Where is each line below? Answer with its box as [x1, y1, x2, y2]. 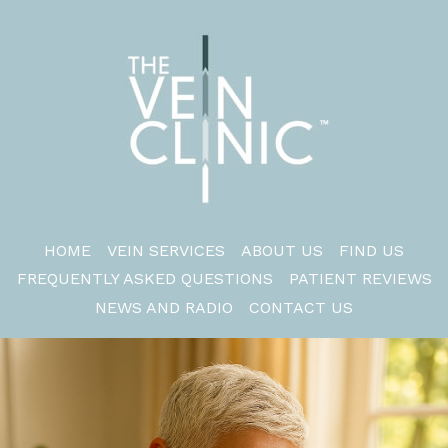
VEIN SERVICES [107, 240, 225, 260]
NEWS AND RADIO [95, 297, 233, 317]
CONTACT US [249, 297, 353, 317]
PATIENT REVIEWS [288, 269, 432, 289]
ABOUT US [241, 240, 323, 260]
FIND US [339, 240, 404, 260]
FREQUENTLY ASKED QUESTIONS [16, 269, 273, 289]
